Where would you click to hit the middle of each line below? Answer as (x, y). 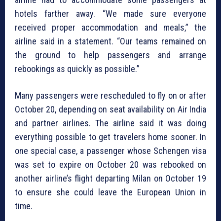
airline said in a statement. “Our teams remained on (110, 41)
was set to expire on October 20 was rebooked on (110, 165)
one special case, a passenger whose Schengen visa (110, 151)
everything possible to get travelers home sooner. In (110, 137)
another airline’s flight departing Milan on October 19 (110, 179)
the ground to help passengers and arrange (110, 55)
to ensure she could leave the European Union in (110, 192)
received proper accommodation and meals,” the (110, 28)
